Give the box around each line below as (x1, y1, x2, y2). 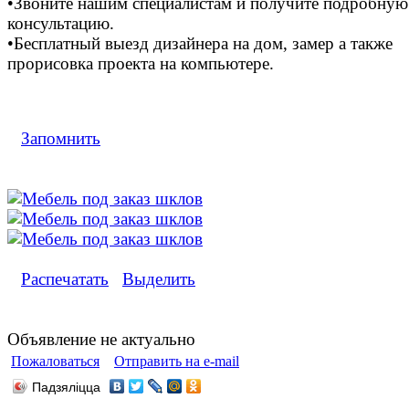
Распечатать (21, 268, 109, 288)
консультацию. (7, 13, 114, 33)
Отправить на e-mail (114, 352, 239, 369)
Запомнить (21, 128, 100, 148)
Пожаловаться (11, 352, 100, 369)
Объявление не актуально (7, 329, 195, 349)
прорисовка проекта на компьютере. (7, 53, 274, 73)
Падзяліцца (32, 380, 100, 394)
